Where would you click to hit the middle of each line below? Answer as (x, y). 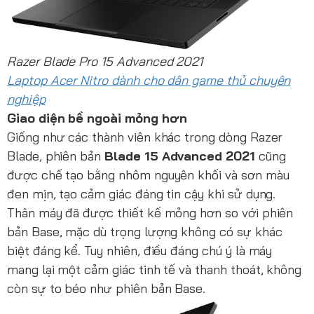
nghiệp (26, 99)
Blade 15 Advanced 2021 (180, 156)
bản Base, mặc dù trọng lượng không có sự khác (145, 231)
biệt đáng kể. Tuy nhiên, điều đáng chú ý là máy (140, 250)
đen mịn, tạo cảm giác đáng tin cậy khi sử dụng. (142, 193)
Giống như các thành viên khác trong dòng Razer (145, 137)
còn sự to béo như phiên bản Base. (107, 288)
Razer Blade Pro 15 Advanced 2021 (105, 61)
